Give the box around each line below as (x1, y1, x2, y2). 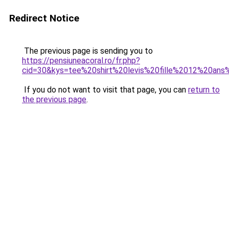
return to (188, 85, 220, 95)
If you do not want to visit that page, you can (22, 85, 188, 95)
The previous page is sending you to (22, 46, 153, 56)
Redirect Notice (9, 12, 79, 24)
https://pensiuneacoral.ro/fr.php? (22, 56, 140, 65)
